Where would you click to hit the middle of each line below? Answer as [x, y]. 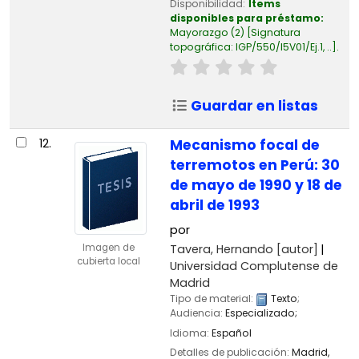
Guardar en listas [253, 106]
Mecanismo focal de [244, 145]
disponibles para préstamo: [246, 18]
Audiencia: [197, 313]
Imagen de [108, 248]
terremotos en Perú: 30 [254, 165]
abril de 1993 [214, 206]
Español [231, 333]
